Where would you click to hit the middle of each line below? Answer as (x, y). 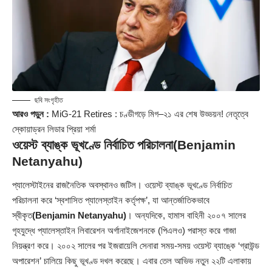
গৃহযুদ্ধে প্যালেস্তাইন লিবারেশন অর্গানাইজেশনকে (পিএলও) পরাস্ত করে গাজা (124, 231)
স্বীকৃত (22, 216)
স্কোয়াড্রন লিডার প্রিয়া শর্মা (54, 129)
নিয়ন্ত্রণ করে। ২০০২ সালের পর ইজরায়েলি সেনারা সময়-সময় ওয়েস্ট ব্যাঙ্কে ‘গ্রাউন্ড (136, 246)
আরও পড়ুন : (31, 114)
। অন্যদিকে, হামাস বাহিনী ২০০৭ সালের (186, 216)
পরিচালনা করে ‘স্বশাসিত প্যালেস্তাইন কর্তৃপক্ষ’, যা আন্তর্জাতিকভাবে (111, 200)
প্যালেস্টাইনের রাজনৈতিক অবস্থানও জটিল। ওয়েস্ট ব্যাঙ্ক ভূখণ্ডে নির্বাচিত (122, 185)
